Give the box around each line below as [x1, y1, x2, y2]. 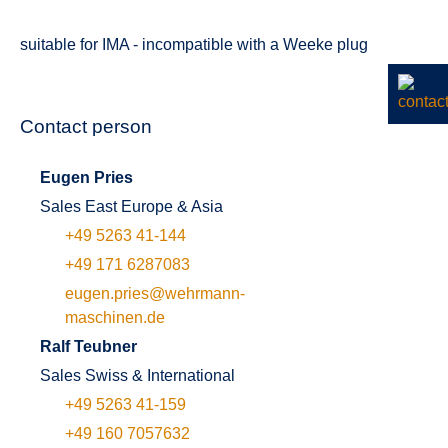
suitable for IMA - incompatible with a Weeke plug [20, 36, 368, 53]
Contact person [20, 116, 152, 137]
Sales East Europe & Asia [40, 198, 223, 215]
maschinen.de [65, 309, 165, 326]
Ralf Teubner [40, 338, 137, 355]
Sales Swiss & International [40, 367, 235, 384]
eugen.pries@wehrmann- [65, 285, 245, 302]
